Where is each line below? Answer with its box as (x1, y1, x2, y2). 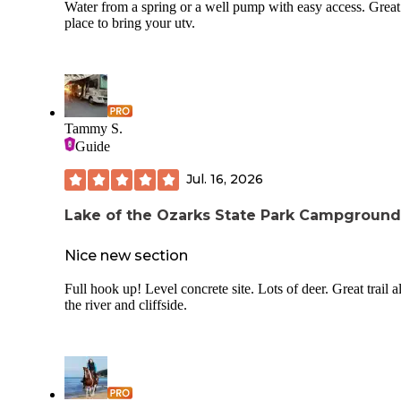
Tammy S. (64, 120, 123, 136)
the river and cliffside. (64, 296, 187, 312)
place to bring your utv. (64, 14, 195, 30)
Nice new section (64, 246, 188, 264)
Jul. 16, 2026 (186, 171, 263, 188)
